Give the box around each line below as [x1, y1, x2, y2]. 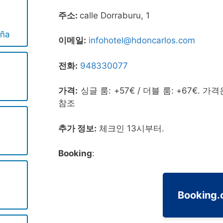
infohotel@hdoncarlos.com [89, 35, 196, 46]
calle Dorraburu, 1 [80, 10, 150, 20]
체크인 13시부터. [97, 123, 165, 133]
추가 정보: [58, 123, 97, 133]
